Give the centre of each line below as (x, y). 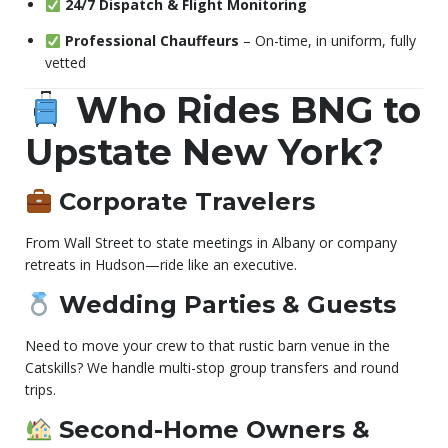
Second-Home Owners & (211, 430)
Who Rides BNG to (244, 110)
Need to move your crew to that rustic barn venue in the (207, 346)
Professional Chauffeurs (151, 41)
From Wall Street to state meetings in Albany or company (211, 243)
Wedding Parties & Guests (224, 305)
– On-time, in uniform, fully (327, 41)
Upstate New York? (204, 152)
